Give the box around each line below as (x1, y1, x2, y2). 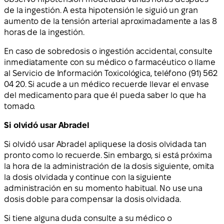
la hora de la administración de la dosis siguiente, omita (4, 162, 214, 171)
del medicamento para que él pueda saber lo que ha (4, 91, 206, 100)
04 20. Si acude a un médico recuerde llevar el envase (4, 80, 209, 89)
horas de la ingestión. (4, 28, 84, 37)
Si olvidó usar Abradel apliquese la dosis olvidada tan (4, 140, 206, 149)
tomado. (4, 102, 35, 111)
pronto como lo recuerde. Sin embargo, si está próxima (4, 151, 212, 160)
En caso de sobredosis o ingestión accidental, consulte (4, 47, 212, 56)
